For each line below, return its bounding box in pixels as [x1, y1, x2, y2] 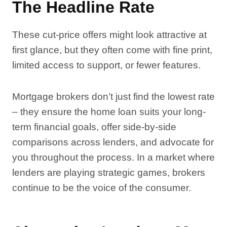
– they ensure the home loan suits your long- [12, 106, 206, 117]
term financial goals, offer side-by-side [12, 122, 176, 132]
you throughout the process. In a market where [12, 152, 215, 163]
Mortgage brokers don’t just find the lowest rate [12, 91, 215, 102]
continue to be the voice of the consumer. [12, 182, 191, 193]
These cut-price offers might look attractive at [12, 29, 207, 40]
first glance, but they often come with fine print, [12, 45, 212, 55]
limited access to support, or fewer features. [12, 60, 201, 70]
